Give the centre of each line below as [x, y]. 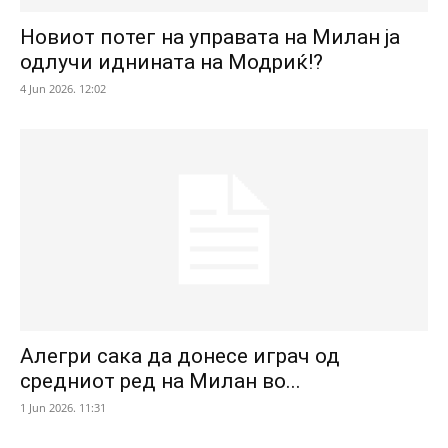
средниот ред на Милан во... [160, 380]
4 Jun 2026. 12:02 [63, 89]
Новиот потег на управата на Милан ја [210, 37]
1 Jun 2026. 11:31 [63, 407]
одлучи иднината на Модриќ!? [171, 62]
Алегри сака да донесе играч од [180, 355]
